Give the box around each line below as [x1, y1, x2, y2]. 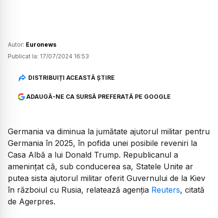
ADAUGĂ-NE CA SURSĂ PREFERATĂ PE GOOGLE [26, 93, 171, 101]
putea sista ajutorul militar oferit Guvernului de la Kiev [8, 173, 205, 183]
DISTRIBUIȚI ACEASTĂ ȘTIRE [28, 73, 115, 81]
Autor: [8, 41, 26, 49]
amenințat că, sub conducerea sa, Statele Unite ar [8, 162, 193, 172]
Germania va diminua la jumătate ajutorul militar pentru [8, 127, 210, 137]
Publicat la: [8, 53, 38, 60]
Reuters [151, 185, 180, 195]
